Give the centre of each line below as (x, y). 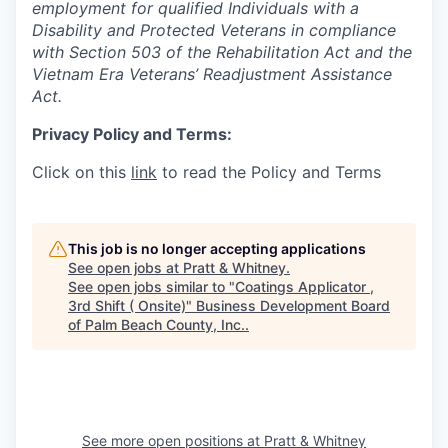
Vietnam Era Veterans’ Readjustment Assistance (212, 74)
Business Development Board (293, 305)
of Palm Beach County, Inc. (156, 324)
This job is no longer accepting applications (217, 248)
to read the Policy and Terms (269, 172)
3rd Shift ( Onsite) (127, 305)
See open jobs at (125, 267)
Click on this (81, 172)
